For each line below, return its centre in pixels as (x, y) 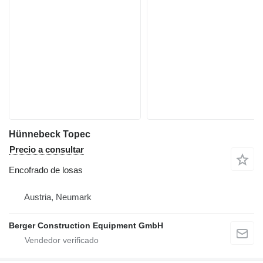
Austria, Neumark (58, 197)
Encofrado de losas (46, 170)
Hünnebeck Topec (50, 134)
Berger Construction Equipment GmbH (86, 225)
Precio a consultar (47, 149)
